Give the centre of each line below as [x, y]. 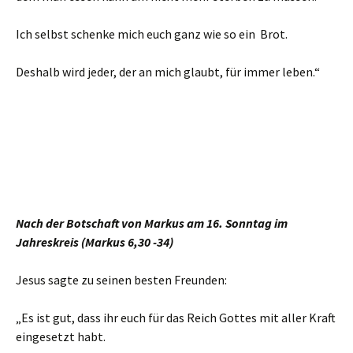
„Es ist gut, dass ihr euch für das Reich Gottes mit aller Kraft [176, 318]
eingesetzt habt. [61, 336]
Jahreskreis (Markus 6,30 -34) [95, 242]
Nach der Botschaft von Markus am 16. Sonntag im [152, 223]
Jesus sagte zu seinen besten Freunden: [121, 280]
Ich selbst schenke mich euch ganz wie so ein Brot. [152, 34]
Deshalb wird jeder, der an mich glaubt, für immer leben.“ [168, 72]
